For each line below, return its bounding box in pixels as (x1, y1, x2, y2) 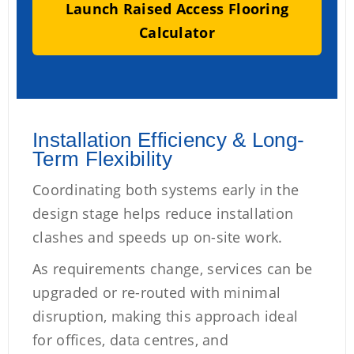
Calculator (138, 23, 215, 42)
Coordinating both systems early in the (32, 180, 299, 199)
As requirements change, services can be (32, 259, 313, 278)
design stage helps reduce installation (32, 204, 294, 223)
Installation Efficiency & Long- (32, 128, 305, 152)
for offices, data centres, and (32, 330, 229, 349)
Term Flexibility (32, 147, 172, 171)
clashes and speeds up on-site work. (32, 228, 283, 247)
